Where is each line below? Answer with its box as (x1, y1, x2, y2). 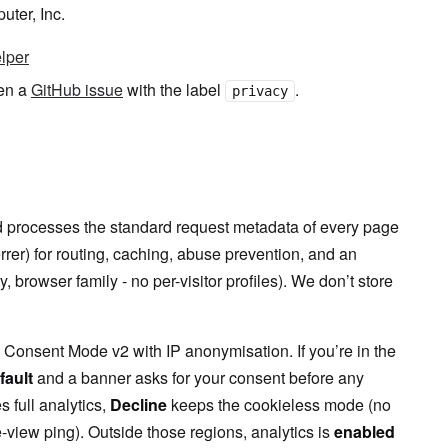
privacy (232, 83, 288, 99)
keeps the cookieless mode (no (167, 393, 391, 416)
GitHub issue (31, 78, 123, 101)
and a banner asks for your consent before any (33, 366, 364, 389)
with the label (123, 78, 225, 101)
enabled (334, 420, 395, 443)
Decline (110, 393, 167, 416)
